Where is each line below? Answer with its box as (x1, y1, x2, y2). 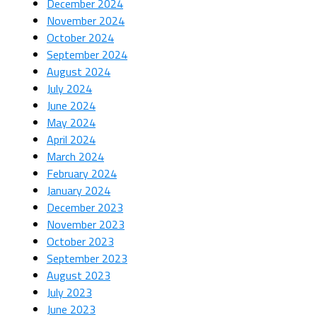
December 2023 (46, 199, 123, 217)
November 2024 (46, 12, 125, 30)
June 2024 (46, 97, 96, 115)
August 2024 (46, 63, 110, 81)
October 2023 (46, 233, 114, 250)
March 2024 (46, 148, 104, 166)
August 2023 (46, 267, 110, 284)
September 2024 (46, 46, 127, 64)
